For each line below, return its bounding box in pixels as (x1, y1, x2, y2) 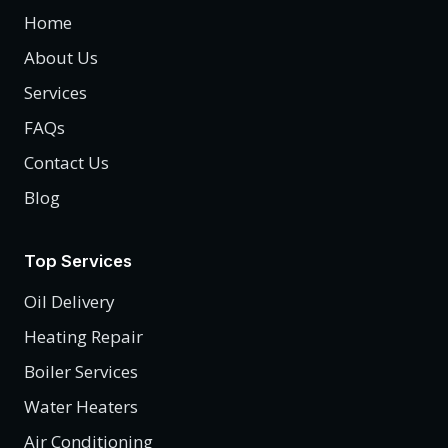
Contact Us (24, 150, 109, 174)
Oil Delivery (24, 289, 115, 313)
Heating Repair (24, 324, 143, 348)
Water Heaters (24, 394, 138, 418)
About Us (24, 45, 98, 69)
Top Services (24, 250, 132, 271)
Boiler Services (24, 359, 138, 383)
